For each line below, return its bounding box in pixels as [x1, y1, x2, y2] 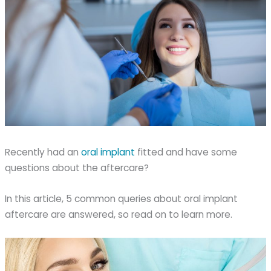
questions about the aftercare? [5, 162, 149, 174]
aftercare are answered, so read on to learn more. [5, 207, 233, 221]
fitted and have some [135, 146, 238, 158]
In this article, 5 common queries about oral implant [5, 192, 238, 205]
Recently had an [5, 146, 82, 158]
